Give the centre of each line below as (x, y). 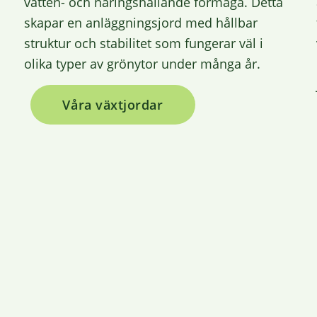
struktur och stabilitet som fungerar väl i (144, 44)
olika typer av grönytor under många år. (143, 64)
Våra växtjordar (113, 104)
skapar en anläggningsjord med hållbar (141, 23)
